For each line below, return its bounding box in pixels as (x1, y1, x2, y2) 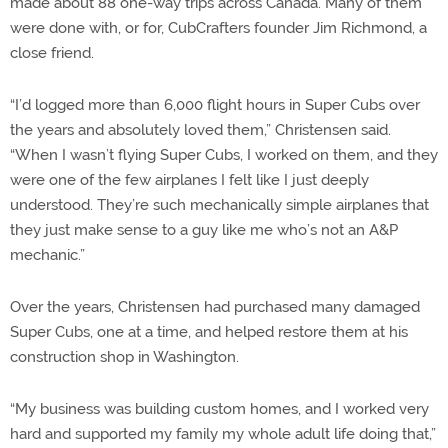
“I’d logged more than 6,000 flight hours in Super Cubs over (10, 95, 420, 114)
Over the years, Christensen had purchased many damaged (10, 297, 420, 316)
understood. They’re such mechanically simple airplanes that (10, 195, 429, 214)
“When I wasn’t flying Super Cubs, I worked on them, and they (10, 145, 438, 164)
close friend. (10, 43, 94, 62)
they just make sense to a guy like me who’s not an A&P (10, 220, 398, 239)
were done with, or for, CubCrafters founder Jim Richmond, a (10, 18, 427, 37)
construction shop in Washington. (10, 347, 239, 366)
